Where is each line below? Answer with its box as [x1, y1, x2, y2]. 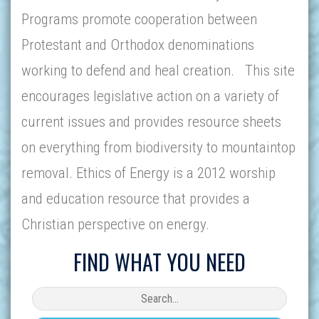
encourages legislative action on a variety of [21, 88, 279, 105]
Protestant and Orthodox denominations [21, 36, 254, 53]
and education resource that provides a [21, 190, 250, 207]
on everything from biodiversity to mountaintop [21, 139, 296, 156]
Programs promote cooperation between [21, 11, 257, 28]
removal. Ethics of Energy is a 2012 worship [21, 164, 276, 182]
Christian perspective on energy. [21, 216, 213, 233]
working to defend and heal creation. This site [21, 62, 295, 79]
